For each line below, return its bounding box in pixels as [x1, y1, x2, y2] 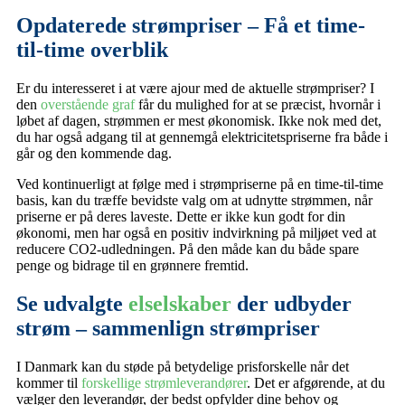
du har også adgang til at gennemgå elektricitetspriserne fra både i [16, 129, 388, 146]
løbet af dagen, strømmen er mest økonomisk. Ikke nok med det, [16, 113, 381, 129]
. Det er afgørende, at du [247, 375, 385, 391]
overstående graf [41, 97, 138, 113]
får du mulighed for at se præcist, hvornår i [138, 97, 381, 113]
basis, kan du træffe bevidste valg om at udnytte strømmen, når [16, 193, 372, 209]
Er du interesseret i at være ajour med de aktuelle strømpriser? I [16, 80, 374, 97]
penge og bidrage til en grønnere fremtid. [16, 258, 249, 274]
